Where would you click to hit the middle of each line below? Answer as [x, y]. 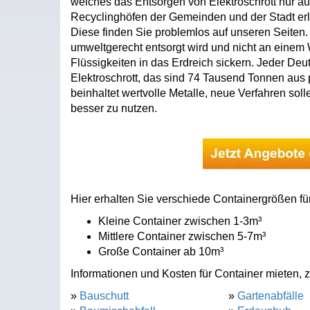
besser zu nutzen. [114, 108]
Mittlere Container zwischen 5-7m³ [182, 236]
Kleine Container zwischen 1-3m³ [180, 221]
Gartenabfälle [270, 296]
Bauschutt [104, 296]
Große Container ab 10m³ [161, 252]
